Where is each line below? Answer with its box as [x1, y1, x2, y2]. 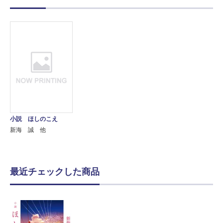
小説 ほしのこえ [10, 115, 58, 123]
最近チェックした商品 [10, 167, 100, 177]
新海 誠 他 [10, 126, 46, 134]
